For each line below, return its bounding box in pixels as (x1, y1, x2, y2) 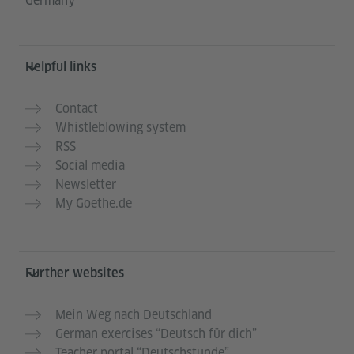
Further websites (25, 265, 124, 281)
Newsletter (55, 175, 116, 193)
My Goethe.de (55, 194, 132, 212)
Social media (55, 156, 125, 174)
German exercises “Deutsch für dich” (55, 325, 257, 342)
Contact (55, 100, 98, 117)
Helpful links (25, 58, 96, 74)
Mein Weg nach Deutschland (55, 306, 212, 323)
